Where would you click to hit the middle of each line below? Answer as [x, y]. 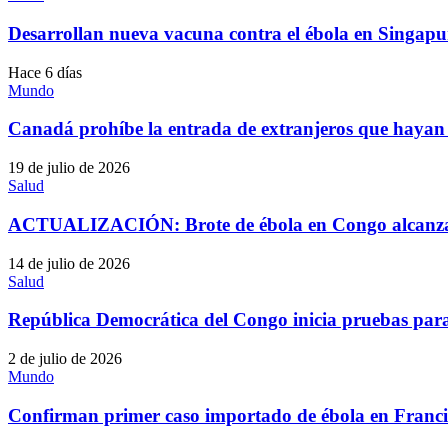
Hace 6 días [45, 72]
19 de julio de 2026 [69, 168]
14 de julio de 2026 [69, 263]
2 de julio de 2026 [65, 359]
